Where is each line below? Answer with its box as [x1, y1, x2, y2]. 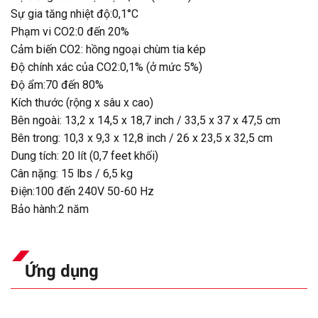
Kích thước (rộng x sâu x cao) [11, 96, 153, 110]
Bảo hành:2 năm [11, 202, 89, 216]
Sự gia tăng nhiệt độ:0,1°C [11, 7, 138, 21]
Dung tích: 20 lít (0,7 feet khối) [11, 149, 158, 163]
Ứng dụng [25, 261, 99, 281]
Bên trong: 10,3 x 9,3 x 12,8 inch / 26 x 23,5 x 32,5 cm [11, 131, 273, 146]
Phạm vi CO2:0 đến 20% [11, 25, 129, 39]
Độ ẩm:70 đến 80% [11, 78, 104, 92]
